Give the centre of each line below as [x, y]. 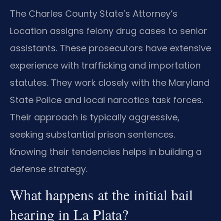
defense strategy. [49, 169]
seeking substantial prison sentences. [92, 135]
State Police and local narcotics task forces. [107, 100]
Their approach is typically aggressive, [95, 117]
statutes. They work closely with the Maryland [110, 83]
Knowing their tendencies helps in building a [106, 152]
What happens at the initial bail [101, 195]
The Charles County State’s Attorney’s [94, 14]
